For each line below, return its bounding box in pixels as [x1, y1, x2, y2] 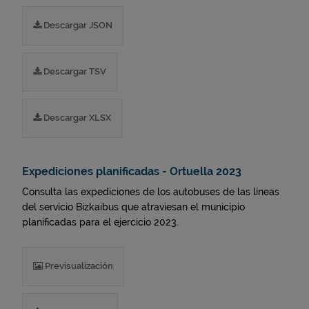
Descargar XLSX [41, 112, 111, 123]
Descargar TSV [41, 66, 106, 77]
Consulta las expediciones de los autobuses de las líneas [22, 186, 279, 197]
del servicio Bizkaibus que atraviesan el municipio [22, 201, 245, 212]
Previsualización [43, 261, 113, 271]
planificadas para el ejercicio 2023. [22, 217, 179, 228]
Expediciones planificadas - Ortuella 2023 [22, 165, 241, 178]
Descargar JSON [41, 20, 112, 30]
